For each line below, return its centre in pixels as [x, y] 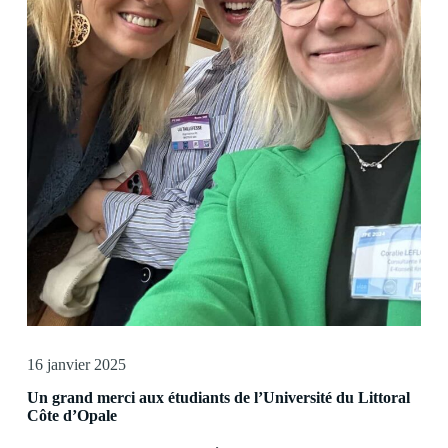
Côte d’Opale [71, 416]
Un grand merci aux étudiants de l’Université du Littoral [218, 398]
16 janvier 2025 [76, 365]
